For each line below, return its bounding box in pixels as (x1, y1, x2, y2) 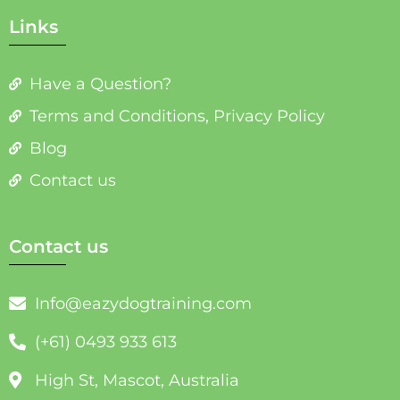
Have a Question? (29, 73, 171, 94)
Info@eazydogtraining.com (34, 293, 252, 313)
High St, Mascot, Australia (34, 370, 239, 390)
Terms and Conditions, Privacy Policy (29, 105, 325, 126)
